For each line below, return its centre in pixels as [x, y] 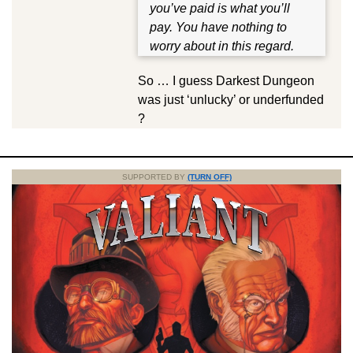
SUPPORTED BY [154, 177]
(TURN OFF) [209, 177]
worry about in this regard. [222, 46]
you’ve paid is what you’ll [220, 9]
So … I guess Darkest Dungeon [226, 81]
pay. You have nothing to [218, 28]
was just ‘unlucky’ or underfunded [231, 100]
